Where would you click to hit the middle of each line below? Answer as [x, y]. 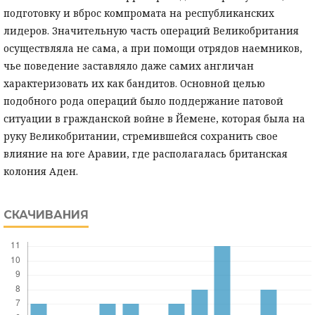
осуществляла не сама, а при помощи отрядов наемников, [153, 49]
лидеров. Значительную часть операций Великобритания [151, 31]
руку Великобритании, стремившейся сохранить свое [141, 136]
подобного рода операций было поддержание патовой [143, 101]
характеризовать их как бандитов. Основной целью [134, 84]
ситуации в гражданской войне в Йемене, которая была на [154, 119]
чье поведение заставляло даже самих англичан [129, 66]
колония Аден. [41, 172]
